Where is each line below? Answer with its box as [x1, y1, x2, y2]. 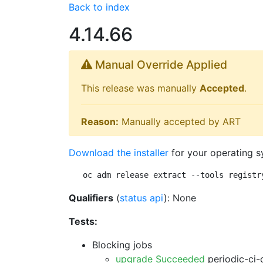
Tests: [69, 215, 97, 227]
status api [120, 192, 164, 204]
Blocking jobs [92, 239, 152, 251]
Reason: [81, 116, 119, 127]
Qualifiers [69, 192, 113, 204]
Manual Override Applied [92, 58, 227, 72]
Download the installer [69, 147, 168, 159]
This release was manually [81, 82, 200, 94]
